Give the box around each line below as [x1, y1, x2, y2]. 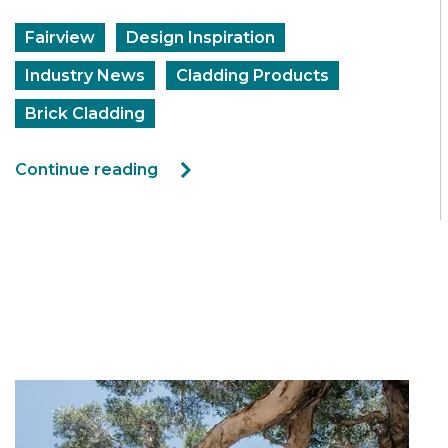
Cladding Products [176, 65, 329, 85]
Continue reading [15, 159, 158, 179]
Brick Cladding [25, 103, 145, 123]
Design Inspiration [126, 27, 275, 47]
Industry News [25, 65, 145, 85]
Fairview [25, 27, 95, 47]
